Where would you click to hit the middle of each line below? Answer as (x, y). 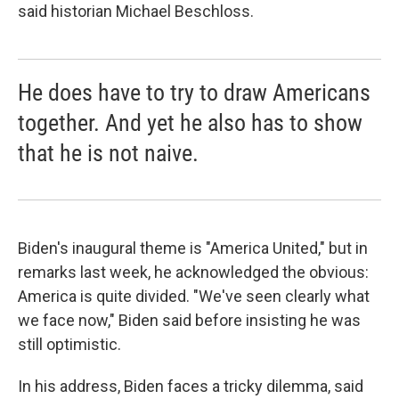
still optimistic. (69, 344)
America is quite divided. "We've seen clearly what (194, 296)
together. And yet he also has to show (190, 122)
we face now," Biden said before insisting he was (189, 320)
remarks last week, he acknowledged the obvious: (193, 272)
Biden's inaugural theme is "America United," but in (193, 248)
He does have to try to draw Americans (194, 92)
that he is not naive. (108, 153)
